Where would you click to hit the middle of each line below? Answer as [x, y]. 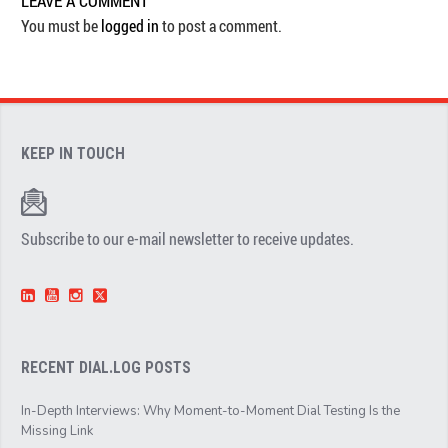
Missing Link [57, 431]
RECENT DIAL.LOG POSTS [106, 368]
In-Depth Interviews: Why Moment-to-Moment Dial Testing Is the [211, 411]
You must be [61, 25]
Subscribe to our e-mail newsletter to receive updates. [188, 239]
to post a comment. [221, 25]
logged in [130, 25]
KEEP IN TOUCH [73, 154]
